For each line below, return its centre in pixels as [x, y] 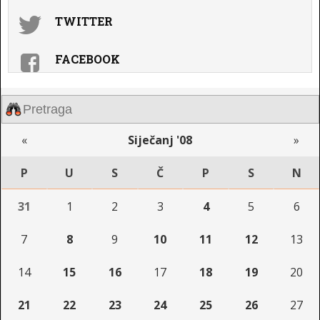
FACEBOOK [87, 59]
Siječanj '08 [160, 140]
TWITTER [84, 21]
